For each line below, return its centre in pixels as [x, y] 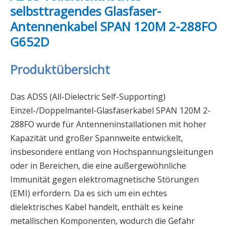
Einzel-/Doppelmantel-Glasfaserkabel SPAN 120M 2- [110, 110]
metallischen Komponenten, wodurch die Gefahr [102, 221]
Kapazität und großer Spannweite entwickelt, [97, 138]
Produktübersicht [60, 69]
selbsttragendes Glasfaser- [86, 11]
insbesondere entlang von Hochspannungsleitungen [112, 152]
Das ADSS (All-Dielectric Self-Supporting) [88, 97]
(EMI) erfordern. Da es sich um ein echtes [89, 193]
